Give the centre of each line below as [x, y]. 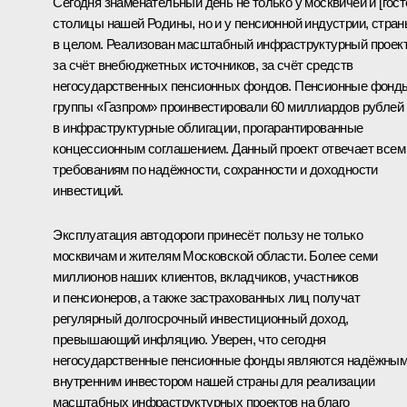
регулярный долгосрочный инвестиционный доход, [201, 318]
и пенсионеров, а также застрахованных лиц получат [206, 297]
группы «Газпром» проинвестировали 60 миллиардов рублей [228, 106]
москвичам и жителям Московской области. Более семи [215, 255]
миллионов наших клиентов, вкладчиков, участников [206, 276]
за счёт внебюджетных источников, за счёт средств [203, 65]
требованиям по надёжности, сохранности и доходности [215, 169]
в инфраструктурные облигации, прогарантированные [208, 127]
